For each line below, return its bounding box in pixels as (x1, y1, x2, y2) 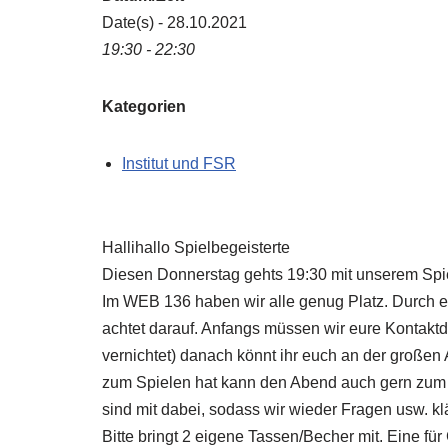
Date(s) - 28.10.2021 (102, 14, 247, 31)
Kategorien (102, 98, 186, 115)
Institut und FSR (122, 155, 236, 172)
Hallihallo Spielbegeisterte (102, 239, 290, 256)
